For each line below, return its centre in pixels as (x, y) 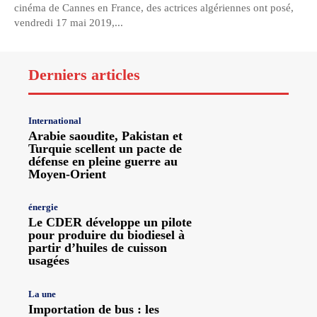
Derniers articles (84, 75)
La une (42, 294)
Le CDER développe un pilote (110, 223)
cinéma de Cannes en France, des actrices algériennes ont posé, (154, 8)
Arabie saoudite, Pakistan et (105, 136)
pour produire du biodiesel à (106, 235)
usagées (49, 261)
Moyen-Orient (67, 174)
